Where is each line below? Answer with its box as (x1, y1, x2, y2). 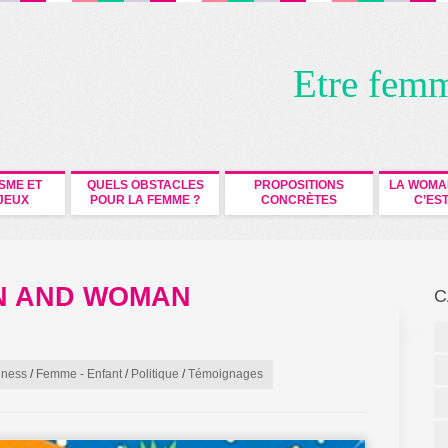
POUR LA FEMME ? (90, 192, 200, 207)
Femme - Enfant (36, 366, 122, 381)
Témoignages (188, 366, 263, 381)
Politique (131, 366, 179, 381)
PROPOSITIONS (254, 177, 344, 192)
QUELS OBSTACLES (86, 177, 204, 192)
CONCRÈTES (261, 192, 337, 207)
